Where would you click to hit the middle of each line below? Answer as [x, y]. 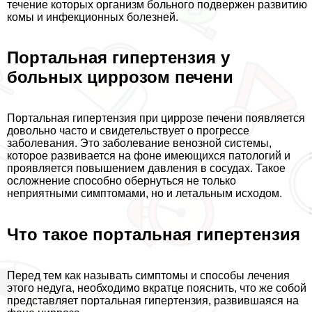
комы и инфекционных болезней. [93, 17]
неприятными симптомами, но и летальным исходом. [145, 194]
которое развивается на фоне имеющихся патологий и [149, 156]
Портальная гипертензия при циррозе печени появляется [156, 118]
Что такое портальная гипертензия [154, 235]
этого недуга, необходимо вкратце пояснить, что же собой [157, 288]
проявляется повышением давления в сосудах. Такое [146, 169]
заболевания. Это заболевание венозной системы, [139, 143]
